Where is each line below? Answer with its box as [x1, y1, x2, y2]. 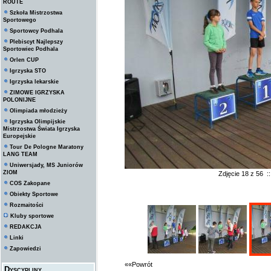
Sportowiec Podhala [3, 46, 58, 52]
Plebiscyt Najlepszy [10, 39, 63, 45]
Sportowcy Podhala [10, 28, 63, 34]
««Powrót [125, 261, 152, 268]
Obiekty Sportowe [10, 191, 58, 197]
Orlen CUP [10, 57, 39, 63]
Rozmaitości [10, 202, 44, 208]
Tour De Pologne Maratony [10, 144, 83, 150]
